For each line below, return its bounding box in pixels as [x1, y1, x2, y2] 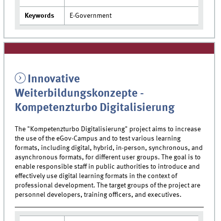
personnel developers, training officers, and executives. [15, 191, 182, 198]
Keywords [25, 12, 55, 20]
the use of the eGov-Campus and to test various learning [15, 135, 181, 142]
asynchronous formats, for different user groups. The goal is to [15, 153, 201, 161]
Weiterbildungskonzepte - [15, 88, 145, 100]
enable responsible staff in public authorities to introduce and [15, 163, 200, 170]
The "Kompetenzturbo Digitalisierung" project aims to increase [15, 125, 201, 133]
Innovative [27, 74, 80, 85]
